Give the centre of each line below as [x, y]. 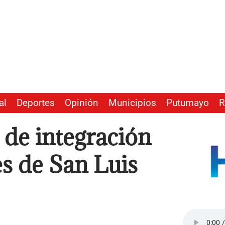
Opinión [82, 103]
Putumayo [188, 103]
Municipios [132, 103]
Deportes [36, 103]
